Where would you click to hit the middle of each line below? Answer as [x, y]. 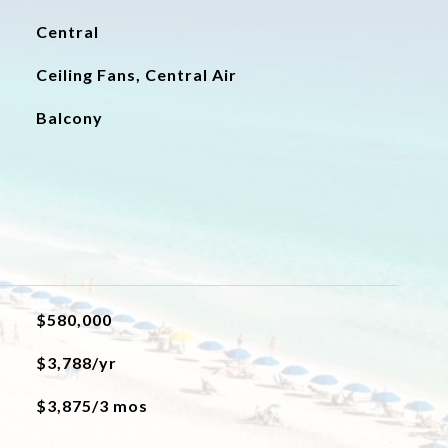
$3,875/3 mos [91, 405]
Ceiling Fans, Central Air [136, 74]
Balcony [69, 117]
